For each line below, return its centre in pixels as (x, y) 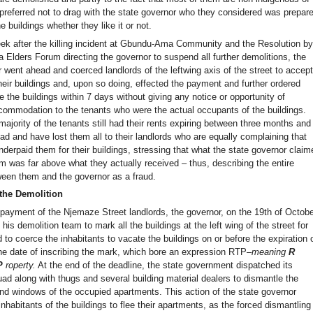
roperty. (20, 265)
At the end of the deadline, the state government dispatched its (165, 265)
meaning (270, 252)
